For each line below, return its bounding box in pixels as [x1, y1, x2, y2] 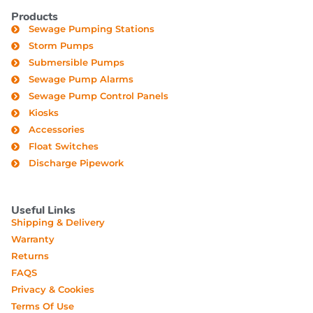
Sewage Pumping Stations [29, 23, 154, 34]
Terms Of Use [11, 300, 74, 312]
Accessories [29, 124, 85, 135]
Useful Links [11, 203, 75, 218]
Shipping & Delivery [11, 217, 105, 228]
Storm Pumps [29, 40, 94, 51]
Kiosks [29, 107, 59, 118]
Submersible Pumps [29, 57, 124, 68]
